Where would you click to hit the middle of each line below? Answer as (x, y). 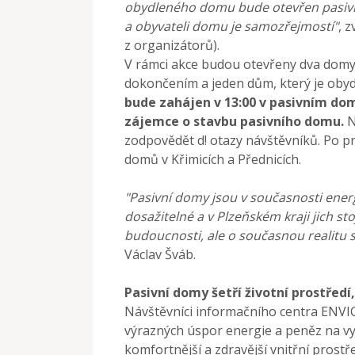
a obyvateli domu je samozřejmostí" (231, 26)
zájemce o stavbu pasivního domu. (234, 121)
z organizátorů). (172, 45)
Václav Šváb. (160, 254)
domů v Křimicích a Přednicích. (213, 159)
